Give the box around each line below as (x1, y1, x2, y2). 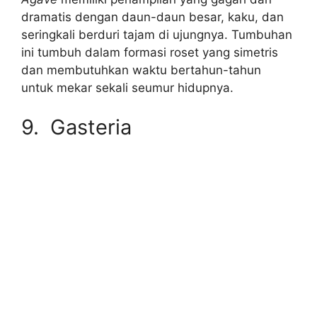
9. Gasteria (21, 114, 132, 139)
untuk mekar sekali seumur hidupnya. (21, 80, 234, 95)
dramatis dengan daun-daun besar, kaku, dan (21, 9, 284, 24)
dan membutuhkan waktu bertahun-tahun (21, 62, 261, 77)
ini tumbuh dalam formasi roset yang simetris (21, 45, 278, 59)
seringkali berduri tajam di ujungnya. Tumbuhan (21, 27, 292, 42)
